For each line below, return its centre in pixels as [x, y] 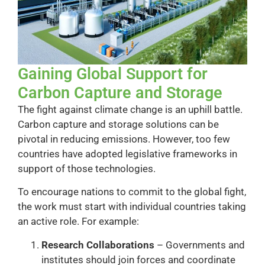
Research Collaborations [98, 245]
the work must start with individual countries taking [132, 207]
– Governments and [200, 245]
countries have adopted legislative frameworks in [127, 153]
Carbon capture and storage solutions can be [118, 124]
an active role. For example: [78, 222]
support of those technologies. [87, 168]
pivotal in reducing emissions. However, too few [124, 139]
